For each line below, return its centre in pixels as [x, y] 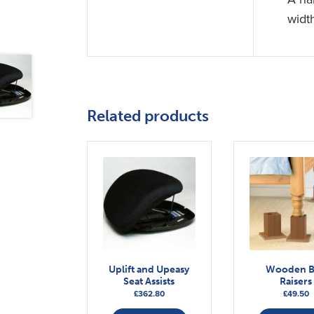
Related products [148, 116]
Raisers [296, 281]
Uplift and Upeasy [149, 269]
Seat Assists [149, 281]
